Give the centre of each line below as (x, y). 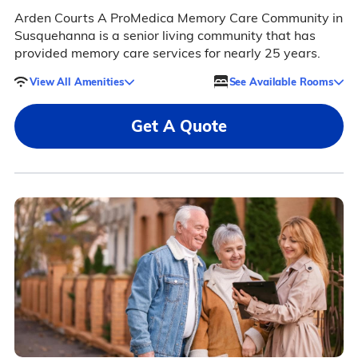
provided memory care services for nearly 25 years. (167, 53)
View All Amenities (76, 81)
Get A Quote (179, 126)
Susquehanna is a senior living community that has (165, 36)
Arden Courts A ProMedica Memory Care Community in (178, 18)
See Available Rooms (281, 81)
